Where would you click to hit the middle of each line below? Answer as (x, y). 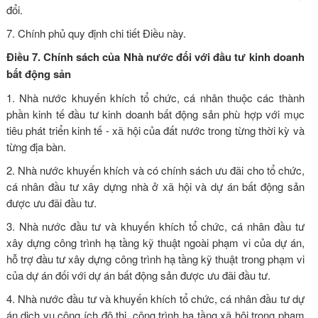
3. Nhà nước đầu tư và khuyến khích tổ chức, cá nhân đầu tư (155, 226)
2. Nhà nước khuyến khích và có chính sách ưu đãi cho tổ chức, (155, 170)
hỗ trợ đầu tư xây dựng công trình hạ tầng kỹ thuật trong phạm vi (155, 258)
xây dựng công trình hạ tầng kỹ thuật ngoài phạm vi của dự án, (155, 242)
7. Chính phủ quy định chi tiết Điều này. (96, 33)
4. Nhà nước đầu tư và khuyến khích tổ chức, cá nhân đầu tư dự (155, 298)
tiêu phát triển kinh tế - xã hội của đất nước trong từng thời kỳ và (155, 130)
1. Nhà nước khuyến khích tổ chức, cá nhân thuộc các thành (155, 97)
